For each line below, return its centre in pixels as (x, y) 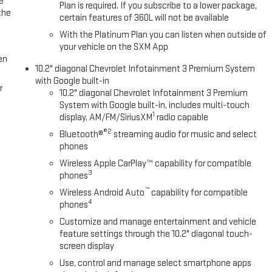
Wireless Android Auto (102, 193)
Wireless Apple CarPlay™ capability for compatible (156, 164)
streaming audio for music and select (185, 135)
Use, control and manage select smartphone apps (156, 263)
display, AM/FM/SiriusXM (106, 118)
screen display (87, 246)
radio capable (182, 118)
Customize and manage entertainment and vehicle (158, 222)
